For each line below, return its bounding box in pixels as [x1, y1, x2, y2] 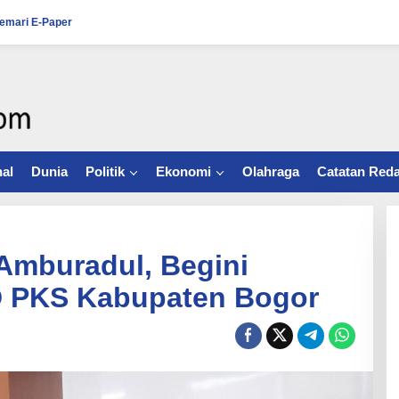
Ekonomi [156, 164, 211, 179]
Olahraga [242, 164, 299, 179]
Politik [85, 164, 125, 179]
